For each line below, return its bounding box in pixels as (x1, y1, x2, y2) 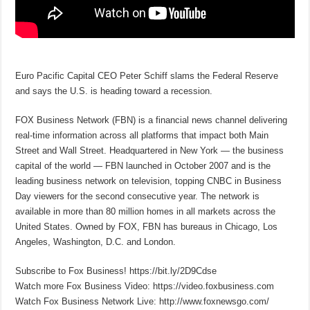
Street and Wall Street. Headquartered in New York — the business (15, 145, 284, 156)
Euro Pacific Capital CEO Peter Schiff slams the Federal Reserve (15, 70, 279, 81)
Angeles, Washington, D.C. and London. (15, 236, 176, 247)
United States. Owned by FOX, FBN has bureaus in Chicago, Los (15, 221, 278, 232)
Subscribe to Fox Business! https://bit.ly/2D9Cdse (15, 265, 217, 276)
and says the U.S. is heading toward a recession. (15, 85, 213, 96)
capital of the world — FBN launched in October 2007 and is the (15, 160, 271, 171)
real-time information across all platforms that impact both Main (15, 129, 269, 140)
